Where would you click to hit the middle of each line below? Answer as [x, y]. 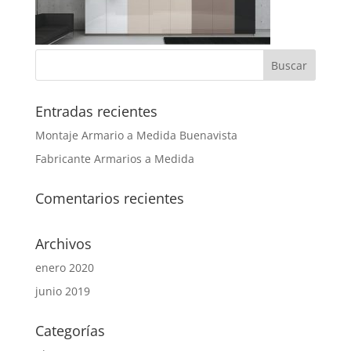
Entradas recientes [96, 111]
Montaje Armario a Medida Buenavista [136, 135]
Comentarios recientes [109, 198]
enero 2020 [64, 268]
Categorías [70, 331]
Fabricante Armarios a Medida [114, 159]
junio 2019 [62, 291]
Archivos [63, 244]
